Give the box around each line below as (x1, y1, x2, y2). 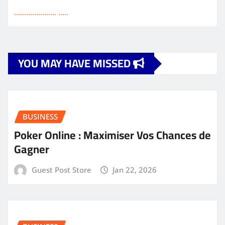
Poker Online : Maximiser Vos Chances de (14, 124, 211, 146)
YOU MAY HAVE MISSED (18, 53, 133, 74)
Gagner (14, 138, 49, 160)
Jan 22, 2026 (113, 164, 157, 175)
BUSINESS (23, 111, 58, 122)
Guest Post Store (31, 164, 91, 175)
